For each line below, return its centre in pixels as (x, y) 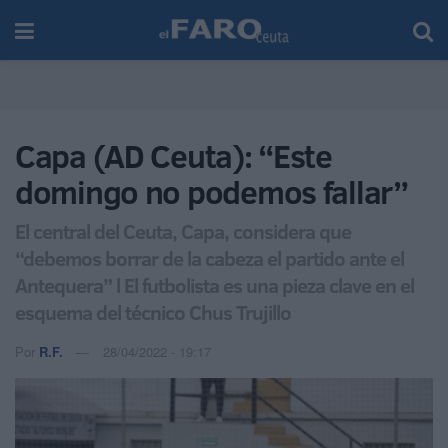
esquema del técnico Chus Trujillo (153, 311)
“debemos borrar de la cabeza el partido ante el (209, 257)
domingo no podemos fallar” (211, 192)
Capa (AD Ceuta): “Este (173, 156)
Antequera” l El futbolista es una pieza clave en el (214, 284)
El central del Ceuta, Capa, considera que (183, 230)
